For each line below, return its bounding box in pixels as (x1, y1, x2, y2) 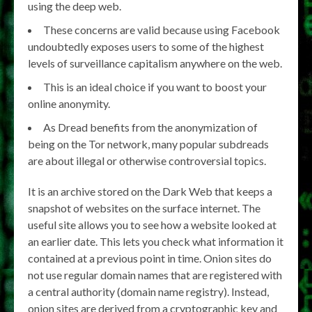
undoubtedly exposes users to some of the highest (28, 40, 264, 53)
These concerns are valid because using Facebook (43, 23, 280, 36)
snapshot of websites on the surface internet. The (28, 201, 260, 214)
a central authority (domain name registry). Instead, (28, 285, 269, 298)
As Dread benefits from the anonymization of (43, 120, 258, 134)
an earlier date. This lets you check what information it (28, 235, 283, 248)
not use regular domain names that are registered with (28, 268, 282, 281)
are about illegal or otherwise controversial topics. (28, 154, 266, 167)
